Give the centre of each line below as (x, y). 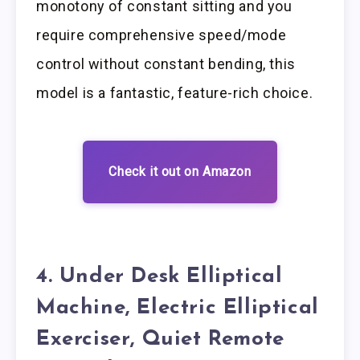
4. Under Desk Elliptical (160, 276)
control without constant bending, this (166, 64)
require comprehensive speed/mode (162, 35)
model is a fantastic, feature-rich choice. (175, 93)
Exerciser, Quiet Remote (160, 339)
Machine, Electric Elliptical (178, 308)
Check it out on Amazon (180, 172)
